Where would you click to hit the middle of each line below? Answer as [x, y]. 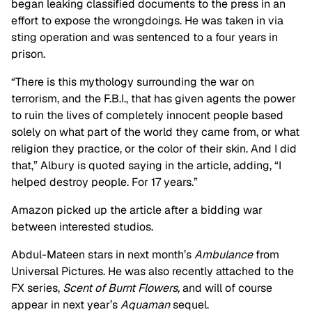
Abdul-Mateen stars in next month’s [103, 255]
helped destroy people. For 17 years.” [104, 182]
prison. [28, 54]
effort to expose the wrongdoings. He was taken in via [147, 21]
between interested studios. [82, 227]
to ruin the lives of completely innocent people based [147, 116]
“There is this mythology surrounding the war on [133, 82]
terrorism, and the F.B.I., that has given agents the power [154, 99]
